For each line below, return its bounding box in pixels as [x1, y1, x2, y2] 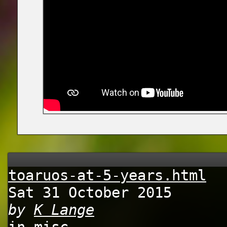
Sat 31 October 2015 [8, 184, 172, 201]
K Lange [34, 201, 94, 218]
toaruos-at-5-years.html [8, 167, 206, 184]
